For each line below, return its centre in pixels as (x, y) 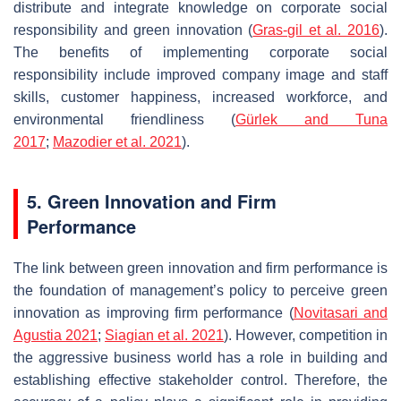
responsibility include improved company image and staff (200, 74)
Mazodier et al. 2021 (117, 141)
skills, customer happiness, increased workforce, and (200, 97)
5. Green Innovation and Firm (152, 200)
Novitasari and (341, 312)
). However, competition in (306, 335)
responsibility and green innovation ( (133, 30)
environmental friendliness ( (124, 119)
